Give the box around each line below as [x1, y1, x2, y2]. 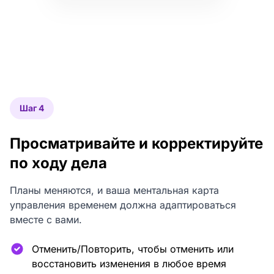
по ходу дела [10, 154, 107, 172]
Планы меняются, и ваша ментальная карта [10, 184, 219, 196]
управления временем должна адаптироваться [10, 199, 236, 211]
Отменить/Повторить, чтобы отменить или [32, 243, 234, 255]
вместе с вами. [10, 213, 82, 226]
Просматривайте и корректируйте [10, 135, 263, 152]
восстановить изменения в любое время [32, 257, 226, 270]
